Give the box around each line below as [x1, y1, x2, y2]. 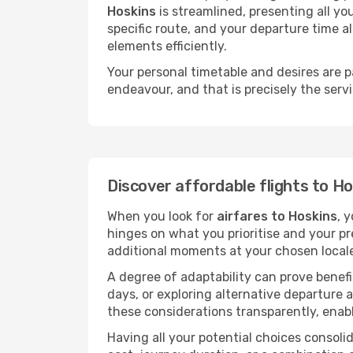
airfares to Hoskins [217, 209, 337, 224]
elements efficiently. [107, 39, 227, 54]
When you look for [107, 209, 217, 224]
